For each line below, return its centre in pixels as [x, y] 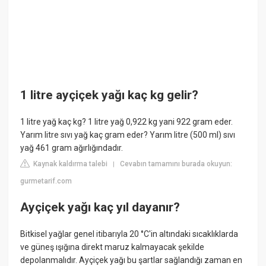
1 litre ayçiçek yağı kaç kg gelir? [110, 95]
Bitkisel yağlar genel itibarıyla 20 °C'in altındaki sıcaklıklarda [129, 234]
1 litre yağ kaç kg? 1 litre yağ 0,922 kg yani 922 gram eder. [127, 122]
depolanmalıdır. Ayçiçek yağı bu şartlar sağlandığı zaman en [132, 260]
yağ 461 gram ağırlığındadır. [72, 148]
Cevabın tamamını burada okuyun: [176, 164]
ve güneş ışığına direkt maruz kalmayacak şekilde [113, 247]
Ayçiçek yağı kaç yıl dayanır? [100, 207]
